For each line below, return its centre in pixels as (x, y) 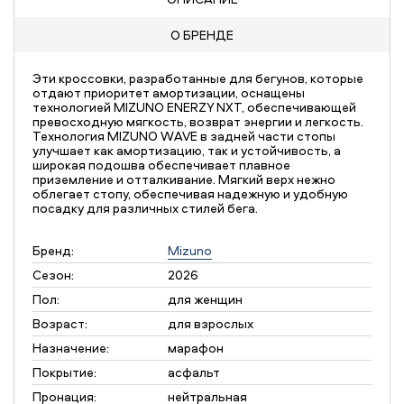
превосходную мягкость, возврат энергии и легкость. (198, 121)
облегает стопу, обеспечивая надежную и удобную (190, 193)
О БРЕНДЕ (202, 34)
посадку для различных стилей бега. (145, 208)
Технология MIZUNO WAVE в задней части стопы (184, 136)
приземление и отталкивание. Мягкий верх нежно (184, 179)
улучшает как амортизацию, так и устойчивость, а (187, 150)
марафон (196, 348)
